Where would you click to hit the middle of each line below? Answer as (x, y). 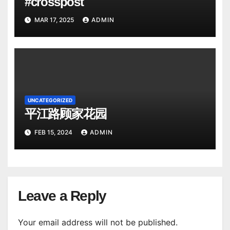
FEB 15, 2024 (53, 132)
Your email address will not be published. (98, 222)
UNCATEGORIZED (50, 100)
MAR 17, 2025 (54, 20)
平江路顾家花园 (65, 114)
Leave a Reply (62, 196)
